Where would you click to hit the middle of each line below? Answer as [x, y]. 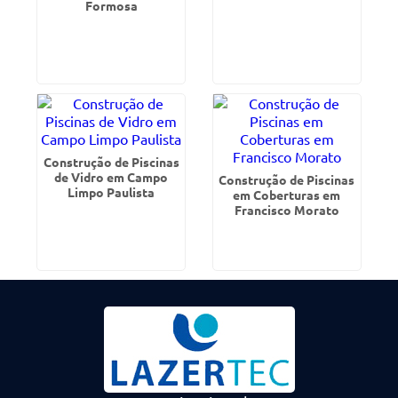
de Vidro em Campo [111, 177]
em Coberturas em [287, 195]
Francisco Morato [287, 210]
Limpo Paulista [111, 192]
